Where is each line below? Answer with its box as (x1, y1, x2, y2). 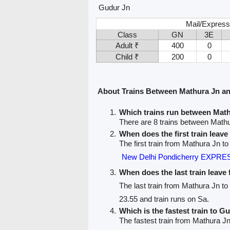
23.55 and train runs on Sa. (119, 195, 209, 204)
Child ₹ (115, 52, 139, 61)
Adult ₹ (115, 41, 139, 50)
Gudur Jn (98, 3, 130, 12)
